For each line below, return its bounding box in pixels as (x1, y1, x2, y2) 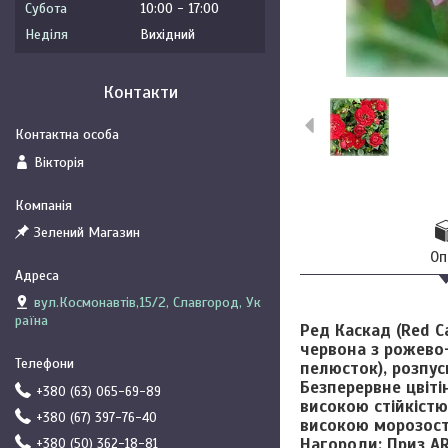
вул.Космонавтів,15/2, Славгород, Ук (34, 294, 261, 311)
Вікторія (34, 153, 84, 171)
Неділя (25, 26, 68, 43)
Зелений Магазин (34, 224, 140, 241)
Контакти (102, 81, 178, 103)
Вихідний (140, 26, 195, 43)
